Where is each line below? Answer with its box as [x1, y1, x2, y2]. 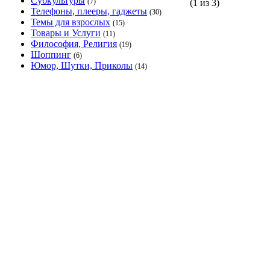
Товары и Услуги [31, 28, 101, 38]
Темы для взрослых [31, 17, 110, 27]
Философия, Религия [31, 39, 117, 49]
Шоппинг [31, 49, 71, 60]
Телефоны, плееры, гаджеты [31, 6, 147, 16]
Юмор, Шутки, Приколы [31, 60, 133, 71]
